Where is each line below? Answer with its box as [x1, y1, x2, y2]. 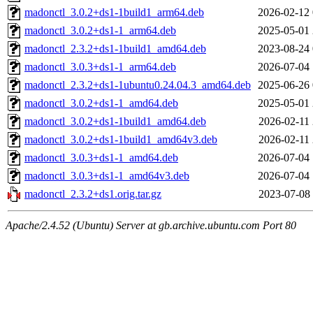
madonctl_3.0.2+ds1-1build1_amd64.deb [24, 115, 206, 128]
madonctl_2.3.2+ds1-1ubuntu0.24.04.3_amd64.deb [24, 79, 251, 92]
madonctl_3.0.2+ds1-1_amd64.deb [24, 97, 178, 110]
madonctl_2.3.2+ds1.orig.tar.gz [24, 188, 161, 201]
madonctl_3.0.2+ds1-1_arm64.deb [24, 24, 176, 37]
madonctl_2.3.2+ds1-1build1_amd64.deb [24, 43, 206, 55]
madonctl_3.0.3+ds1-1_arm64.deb [24, 61, 176, 73]
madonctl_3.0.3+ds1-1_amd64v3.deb [24, 170, 189, 182]
